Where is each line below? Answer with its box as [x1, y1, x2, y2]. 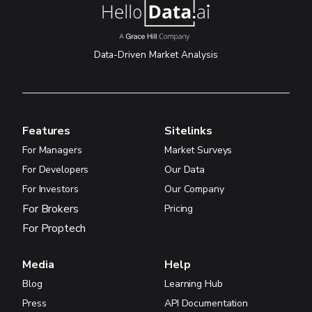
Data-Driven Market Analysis [94, 47, 218, 61]
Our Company [164, 182, 224, 196]
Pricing [164, 201, 194, 215]
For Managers [22, 143, 82, 157]
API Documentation [164, 296, 248, 310]
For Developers [22, 162, 89, 176]
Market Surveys [164, 143, 233, 157]
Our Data [164, 162, 205, 176]
